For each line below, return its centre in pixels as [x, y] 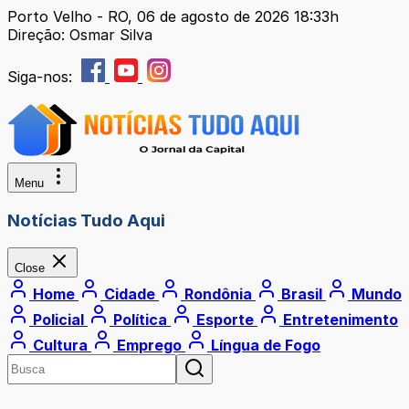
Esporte [225, 320]
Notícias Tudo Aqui [86, 220]
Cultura [60, 346]
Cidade [130, 294]
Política [140, 320]
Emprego [149, 346]
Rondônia [218, 294]
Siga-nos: [42, 77]
